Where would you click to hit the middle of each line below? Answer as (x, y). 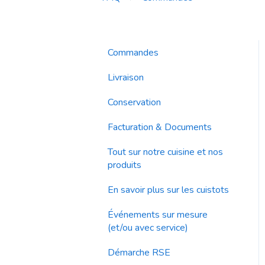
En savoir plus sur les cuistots (168, 190)
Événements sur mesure (158, 214)
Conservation (134, 102)
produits (125, 165)
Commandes (133, 52)
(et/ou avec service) (148, 227)
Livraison (126, 77)
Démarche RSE (139, 252)
